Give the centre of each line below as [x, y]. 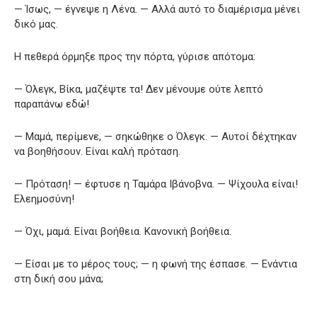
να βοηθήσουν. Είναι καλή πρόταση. [97, 151]
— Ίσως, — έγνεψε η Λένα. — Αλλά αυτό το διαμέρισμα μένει [157, 9]
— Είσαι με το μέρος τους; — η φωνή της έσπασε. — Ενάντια [156, 264]
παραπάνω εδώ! [52, 104]
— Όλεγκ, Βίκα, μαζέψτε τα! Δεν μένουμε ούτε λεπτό [139, 89]
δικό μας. [36, 24]
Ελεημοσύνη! [44, 198]
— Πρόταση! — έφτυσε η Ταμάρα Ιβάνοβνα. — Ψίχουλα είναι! [156, 184]
